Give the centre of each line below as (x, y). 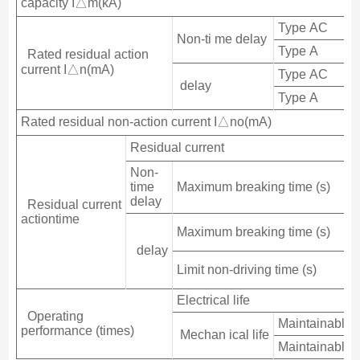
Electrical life (213, 300)
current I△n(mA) (67, 69)
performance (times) (77, 330)
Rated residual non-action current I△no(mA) (146, 121)
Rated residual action (84, 54)
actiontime (50, 219)
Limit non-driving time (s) (246, 269)
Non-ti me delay (221, 39)
